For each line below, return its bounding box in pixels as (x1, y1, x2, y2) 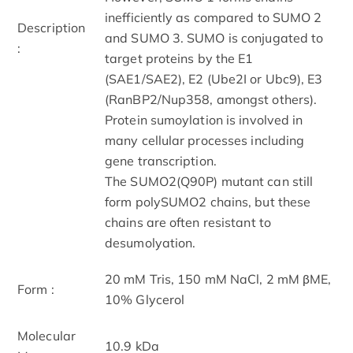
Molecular (17, 327, 76, 344)
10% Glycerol (105, 291, 185, 307)
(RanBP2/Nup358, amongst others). (105, 91, 318, 107)
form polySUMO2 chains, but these (105, 193, 311, 210)
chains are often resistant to (105, 214, 271, 230)
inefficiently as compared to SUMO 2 (105, 9, 322, 25)
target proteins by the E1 (105, 50, 254, 66)
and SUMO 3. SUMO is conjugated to (105, 29, 324, 46)
